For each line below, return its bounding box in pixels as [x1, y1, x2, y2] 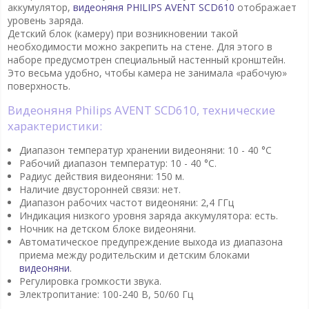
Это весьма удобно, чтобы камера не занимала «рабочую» [7, 66, 287, 79]
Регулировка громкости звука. [19, 274, 161, 288]
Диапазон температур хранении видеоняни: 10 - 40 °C [19, 143, 272, 157]
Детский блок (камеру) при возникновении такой [7, 26, 238, 40]
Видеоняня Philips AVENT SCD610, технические [7, 101, 15, 118]
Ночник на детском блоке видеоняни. [19, 221, 196, 235]
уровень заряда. [7, 13, 89, 27]
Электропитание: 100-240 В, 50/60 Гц [19, 287, 193, 301]
